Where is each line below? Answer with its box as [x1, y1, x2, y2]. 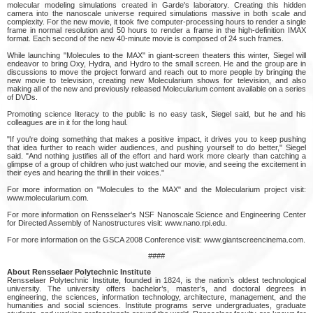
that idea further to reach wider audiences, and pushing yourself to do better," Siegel [7, 143, 306, 152]
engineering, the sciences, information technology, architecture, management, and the [7, 292, 306, 301]
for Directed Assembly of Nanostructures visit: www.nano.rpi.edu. [7, 218, 227, 227]
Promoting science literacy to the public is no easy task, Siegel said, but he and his [7, 109, 306, 118]
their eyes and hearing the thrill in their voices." [7, 168, 164, 177]
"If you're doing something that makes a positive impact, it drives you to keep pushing [7, 134, 306, 143]
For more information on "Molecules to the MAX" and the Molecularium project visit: [7, 184, 306, 194]
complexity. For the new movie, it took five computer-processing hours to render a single [7, 17, 306, 26]
